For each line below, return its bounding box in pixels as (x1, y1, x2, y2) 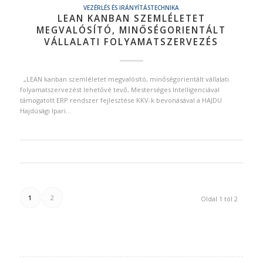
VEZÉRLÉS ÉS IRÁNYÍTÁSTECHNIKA (83, 4, 180, 12)
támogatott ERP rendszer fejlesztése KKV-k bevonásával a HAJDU (19, 96, 222, 105)
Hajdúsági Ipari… (19, 106, 71, 116)
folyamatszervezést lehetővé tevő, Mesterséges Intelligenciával (19, 85, 220, 95)
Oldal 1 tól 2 (201, 194, 238, 204)
